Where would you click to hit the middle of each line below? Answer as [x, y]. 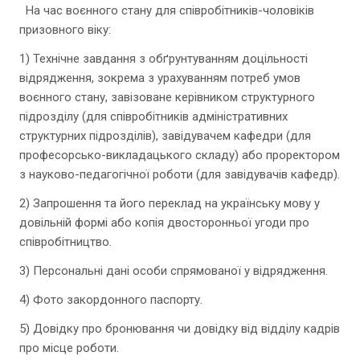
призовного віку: [65, 30]
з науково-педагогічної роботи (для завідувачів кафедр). [180, 174]
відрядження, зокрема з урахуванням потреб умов [160, 78]
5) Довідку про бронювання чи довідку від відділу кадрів [180, 329]
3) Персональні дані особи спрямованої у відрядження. [174, 271]
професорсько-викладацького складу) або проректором [180, 155]
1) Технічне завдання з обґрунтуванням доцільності [164, 59]
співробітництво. [65, 242]
